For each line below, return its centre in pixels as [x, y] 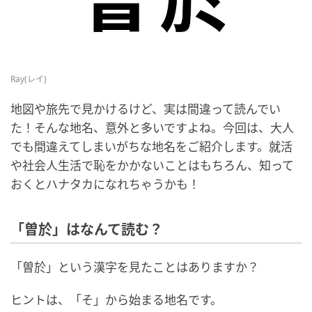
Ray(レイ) [29, 79]
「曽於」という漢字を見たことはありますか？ [135, 267]
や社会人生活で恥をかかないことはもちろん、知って [152, 166]
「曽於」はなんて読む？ [87, 230]
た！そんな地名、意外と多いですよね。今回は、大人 [152, 128]
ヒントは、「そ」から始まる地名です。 [116, 300]
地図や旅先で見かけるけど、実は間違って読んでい [146, 109]
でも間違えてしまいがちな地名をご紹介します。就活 [151, 147]
